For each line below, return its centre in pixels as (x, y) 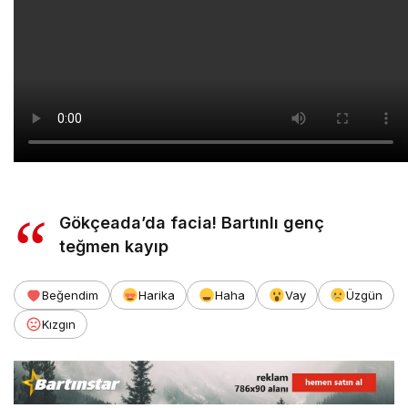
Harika (157, 296)
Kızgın (59, 325)
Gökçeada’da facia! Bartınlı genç (192, 223)
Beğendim (70, 296)
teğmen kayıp (114, 247)
